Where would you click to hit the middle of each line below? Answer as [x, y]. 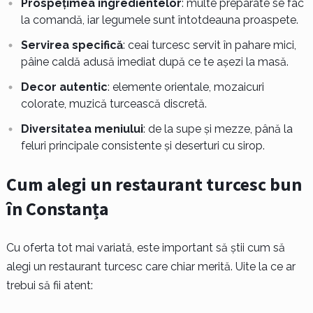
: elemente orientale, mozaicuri [185, 87]
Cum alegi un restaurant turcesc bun [154, 184]
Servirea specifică [72, 45]
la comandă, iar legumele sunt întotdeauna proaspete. [159, 20]
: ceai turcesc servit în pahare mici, [209, 45]
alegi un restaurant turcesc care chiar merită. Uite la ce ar [151, 266]
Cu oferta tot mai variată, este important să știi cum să [145, 247]
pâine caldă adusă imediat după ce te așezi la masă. [154, 61]
